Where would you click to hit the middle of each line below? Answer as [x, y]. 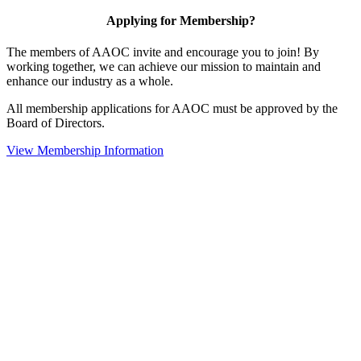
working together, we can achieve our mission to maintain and [164, 67]
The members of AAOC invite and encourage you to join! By [163, 52]
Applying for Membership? [180, 21]
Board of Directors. [57, 123]
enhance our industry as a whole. [90, 81]
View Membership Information [85, 151]
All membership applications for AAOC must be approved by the [172, 109]
